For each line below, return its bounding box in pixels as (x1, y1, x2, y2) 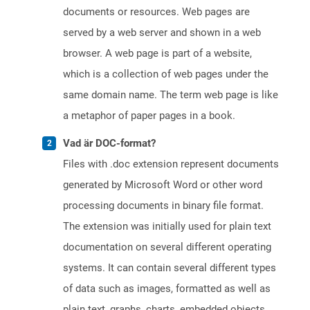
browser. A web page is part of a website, (63, 47, 252, 60)
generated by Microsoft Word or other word (63, 179, 262, 192)
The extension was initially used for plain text (63, 220, 271, 233)
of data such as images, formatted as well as (63, 282, 271, 295)
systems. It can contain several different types (63, 262, 276, 275)
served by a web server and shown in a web (63, 26, 261, 39)
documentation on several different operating (63, 241, 271, 254)
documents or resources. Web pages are (63, 6, 250, 19)
